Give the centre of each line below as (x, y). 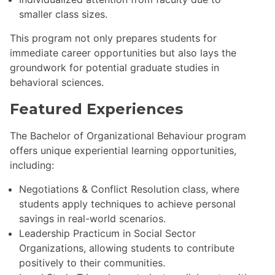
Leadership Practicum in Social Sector (107, 234)
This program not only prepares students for (113, 38)
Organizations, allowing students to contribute (127, 248)
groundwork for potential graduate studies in (114, 67)
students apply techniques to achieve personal (127, 204)
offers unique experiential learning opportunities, (123, 151)
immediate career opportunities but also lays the (123, 52)
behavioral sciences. (57, 82)
